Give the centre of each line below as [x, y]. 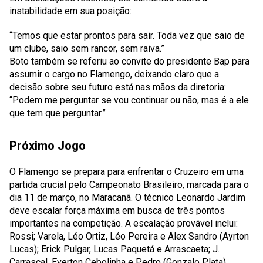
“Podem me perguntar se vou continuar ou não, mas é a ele [129, 100]
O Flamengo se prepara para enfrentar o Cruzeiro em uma [127, 172]
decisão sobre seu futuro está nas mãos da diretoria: [118, 87]
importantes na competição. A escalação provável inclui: [124, 223]
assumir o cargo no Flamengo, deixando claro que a [114, 74]
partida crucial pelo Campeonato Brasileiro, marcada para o [129, 185]
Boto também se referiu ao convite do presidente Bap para [129, 61]
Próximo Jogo [48, 146]
